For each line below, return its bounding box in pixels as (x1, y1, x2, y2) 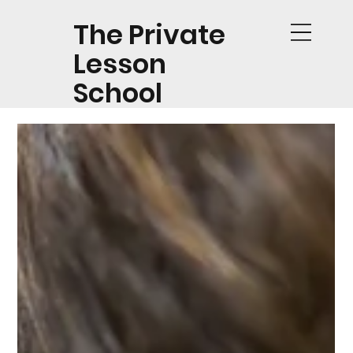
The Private (72, 15, 225, 54)
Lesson (72, 44, 166, 83)
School (72, 73, 162, 112)
